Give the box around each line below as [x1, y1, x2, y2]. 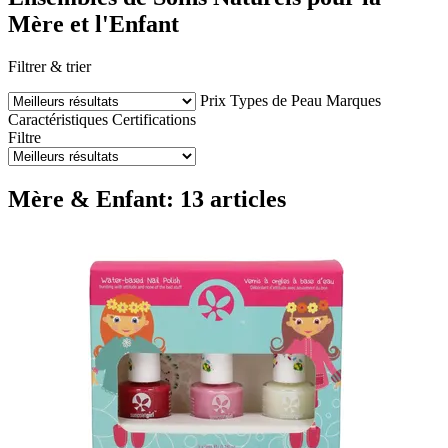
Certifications [112, 110, 196, 128]
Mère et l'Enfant [8, 10, 179, 37]
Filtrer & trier [8, 57, 91, 75]
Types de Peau [230, 91, 322, 109]
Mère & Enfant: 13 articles [8, 185, 286, 212]
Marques [326, 91, 381, 109]
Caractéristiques [8, 110, 108, 128]
